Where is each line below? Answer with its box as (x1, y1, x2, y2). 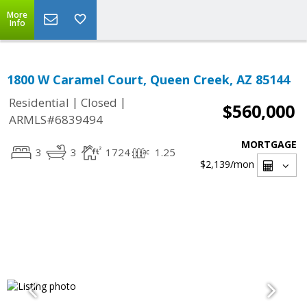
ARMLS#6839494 (9, 112, 103, 128)
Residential (9, 95, 69, 111)
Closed (81, 95, 117, 111)
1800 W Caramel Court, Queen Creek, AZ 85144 (7, 71, 290, 88)
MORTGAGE (241, 138, 297, 151)
